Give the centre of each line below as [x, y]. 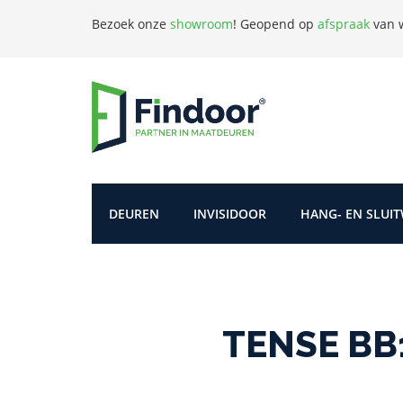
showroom [201, 24]
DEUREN [134, 213]
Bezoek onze [131, 24]
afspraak [344, 24]
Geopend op [279, 24]
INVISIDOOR [230, 213]
